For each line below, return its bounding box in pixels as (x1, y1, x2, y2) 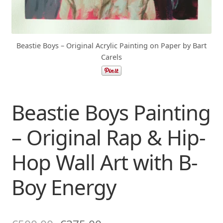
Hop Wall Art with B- (11, 147, 197, 176)
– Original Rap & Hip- (11, 122, 205, 151)
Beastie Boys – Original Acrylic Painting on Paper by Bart (16, 41, 207, 51)
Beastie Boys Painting (11, 98, 211, 126)
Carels (101, 52, 122, 62)
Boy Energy (11, 172, 116, 201)
